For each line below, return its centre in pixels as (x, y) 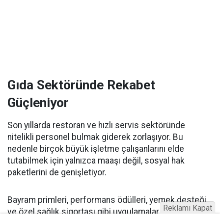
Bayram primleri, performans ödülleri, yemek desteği (107, 200)
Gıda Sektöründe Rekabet (81, 85)
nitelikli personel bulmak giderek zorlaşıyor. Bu (95, 137)
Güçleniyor (38, 103)
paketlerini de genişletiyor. (57, 173)
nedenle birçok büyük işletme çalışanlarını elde (96, 149)
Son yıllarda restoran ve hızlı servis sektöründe (96, 125)
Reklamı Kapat (188, 208)
